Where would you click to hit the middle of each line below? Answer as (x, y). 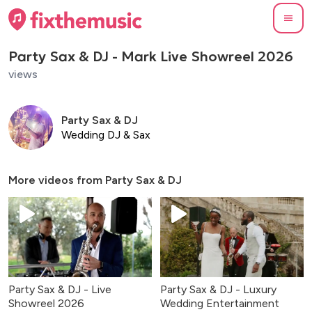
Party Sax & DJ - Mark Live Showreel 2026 (151, 56)
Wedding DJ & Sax (106, 134)
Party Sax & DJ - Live (60, 290)
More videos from (57, 180)
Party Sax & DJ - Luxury (218, 290)
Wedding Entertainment (220, 304)
